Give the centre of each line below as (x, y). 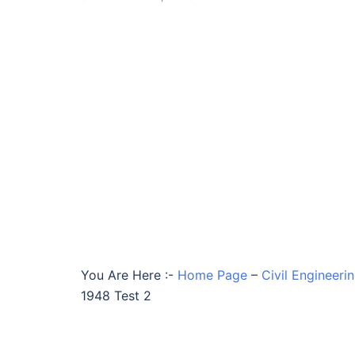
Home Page (212, 275)
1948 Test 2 (116, 296)
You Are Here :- (127, 275)
